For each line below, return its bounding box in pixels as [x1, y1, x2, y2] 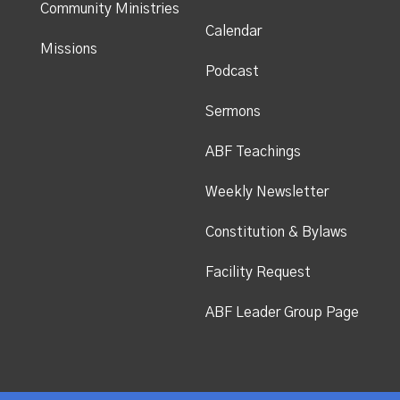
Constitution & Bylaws [204, 224, 347, 239]
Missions [39, 41, 97, 56]
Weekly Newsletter [204, 184, 329, 199]
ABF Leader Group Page [204, 304, 359, 320]
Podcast [204, 63, 259, 79]
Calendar [204, 23, 262, 38]
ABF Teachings [204, 144, 301, 159]
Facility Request [204, 264, 311, 279]
